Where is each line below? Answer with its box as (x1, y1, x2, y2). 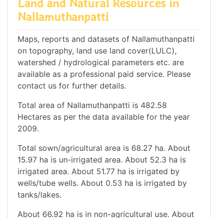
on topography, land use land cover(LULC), (18, 45, 177, 55)
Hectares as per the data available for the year (18, 111, 190, 122)
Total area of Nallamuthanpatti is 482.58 (18, 100, 167, 110)
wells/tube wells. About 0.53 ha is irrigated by (18, 178, 187, 188)
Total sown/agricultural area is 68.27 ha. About (18, 143, 190, 153)
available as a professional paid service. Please (18, 69, 191, 79)
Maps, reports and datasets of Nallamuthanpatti (18, 34, 195, 44)
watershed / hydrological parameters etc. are (18, 57, 184, 67)
